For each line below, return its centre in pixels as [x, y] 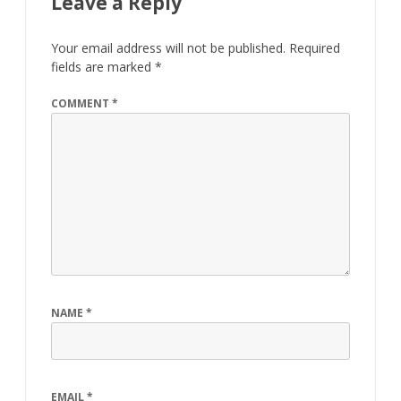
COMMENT [81, 103]
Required [315, 47]
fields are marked [103, 66]
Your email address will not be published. [168, 47]
